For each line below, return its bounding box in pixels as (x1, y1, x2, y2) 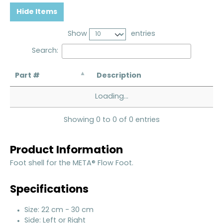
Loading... (95, 93, 128, 101)
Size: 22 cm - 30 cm (24, 206, 94, 214)
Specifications (10, 185, 89, 196)
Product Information (10, 145, 123, 156)
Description (97, 72, 141, 80)
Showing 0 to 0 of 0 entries (63, 116, 160, 124)
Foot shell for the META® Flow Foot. (10, 159, 133, 167)
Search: (32, 47, 59, 55)
